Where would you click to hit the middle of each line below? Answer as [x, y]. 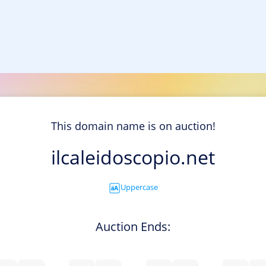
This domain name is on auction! [133, 126]
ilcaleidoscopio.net [133, 157]
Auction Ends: [133, 226]
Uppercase [139, 187]
